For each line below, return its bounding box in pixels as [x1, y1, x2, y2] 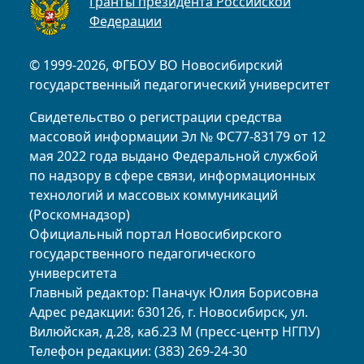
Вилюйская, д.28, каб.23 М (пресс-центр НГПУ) [29, 322, 320, 340]
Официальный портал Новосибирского [29, 224, 282, 243]
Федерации [89, 11, 162, 30]
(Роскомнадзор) [29, 205, 130, 223]
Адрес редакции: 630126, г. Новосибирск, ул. [29, 302, 308, 321]
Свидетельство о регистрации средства [29, 107, 282, 126]
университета [29, 263, 117, 282]
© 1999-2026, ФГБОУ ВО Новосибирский [29, 55, 283, 74]
